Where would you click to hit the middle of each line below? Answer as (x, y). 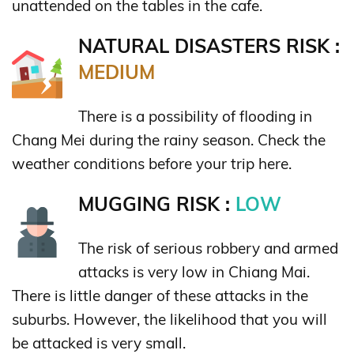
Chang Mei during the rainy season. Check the (169, 140)
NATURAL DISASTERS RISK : (209, 46)
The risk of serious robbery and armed (208, 249)
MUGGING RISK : (157, 204)
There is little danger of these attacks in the (160, 296)
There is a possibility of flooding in (195, 117)
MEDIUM (117, 72)
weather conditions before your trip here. (152, 164)
